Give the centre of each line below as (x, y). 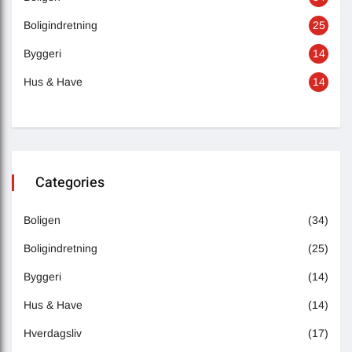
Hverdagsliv (53, 333)
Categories (70, 182)
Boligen (42, 220)
